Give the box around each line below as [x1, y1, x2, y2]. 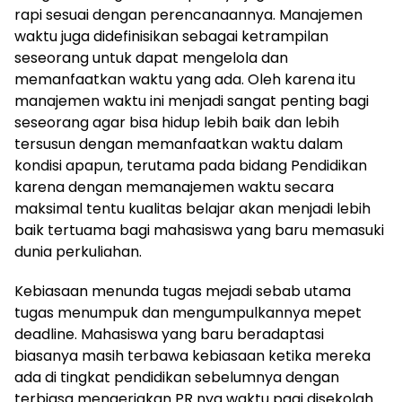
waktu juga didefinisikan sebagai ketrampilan [14, 25, 328, 47]
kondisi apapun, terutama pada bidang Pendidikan [14, 154, 367, 176]
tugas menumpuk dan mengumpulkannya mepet [14, 301, 362, 323]
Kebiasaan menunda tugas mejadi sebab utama [14, 280, 351, 301]
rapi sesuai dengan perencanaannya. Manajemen [14, 4, 363, 25]
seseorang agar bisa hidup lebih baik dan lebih [14, 111, 339, 133]
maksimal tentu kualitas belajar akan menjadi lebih [14, 197, 371, 219]
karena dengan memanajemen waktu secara [14, 176, 334, 197]
